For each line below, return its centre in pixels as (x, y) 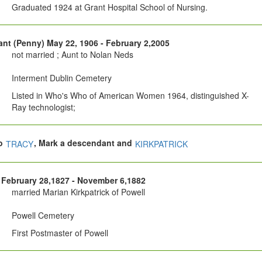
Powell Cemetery (43, 216)
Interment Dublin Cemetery (61, 78)
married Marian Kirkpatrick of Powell (78, 192)
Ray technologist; (43, 107)
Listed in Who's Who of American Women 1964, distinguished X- (130, 96)
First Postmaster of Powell (60, 233)
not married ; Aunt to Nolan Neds (72, 55)
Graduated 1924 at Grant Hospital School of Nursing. (109, 7)
